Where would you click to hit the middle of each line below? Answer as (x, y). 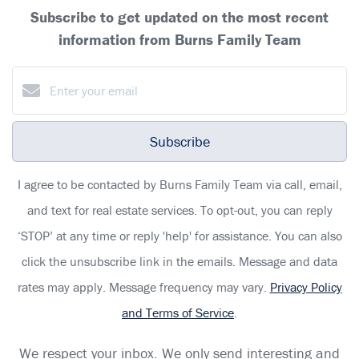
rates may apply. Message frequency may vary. (143, 286)
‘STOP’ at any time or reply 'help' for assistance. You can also (179, 235)
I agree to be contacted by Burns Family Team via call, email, (179, 184)
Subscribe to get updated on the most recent (179, 16)
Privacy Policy (306, 286)
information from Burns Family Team (179, 39)
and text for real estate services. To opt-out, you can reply (179, 210)
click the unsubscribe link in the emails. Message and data (179, 261)
